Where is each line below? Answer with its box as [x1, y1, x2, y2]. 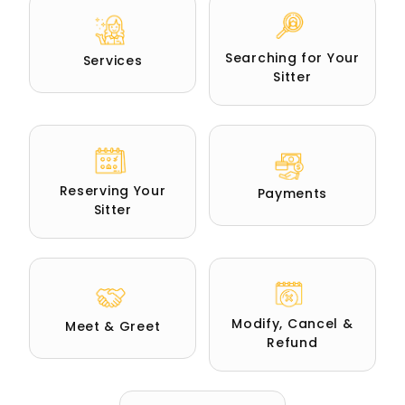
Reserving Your [59, 181, 166, 200]
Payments [257, 184, 328, 203]
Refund [267, 333, 318, 352]
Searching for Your [225, 48, 360, 67]
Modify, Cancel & [231, 314, 353, 333]
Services [82, 52, 143, 71]
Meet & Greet [64, 317, 161, 336]
